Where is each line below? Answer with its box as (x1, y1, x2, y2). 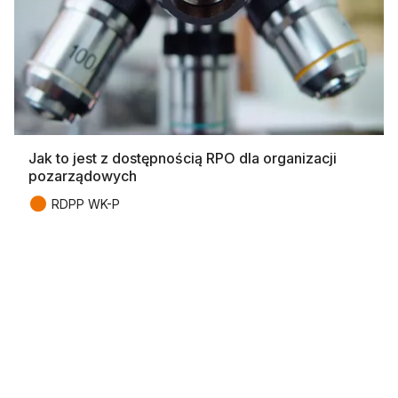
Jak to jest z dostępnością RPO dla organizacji (28, 149, 337, 168)
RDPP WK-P (52, 196, 120, 212)
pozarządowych (28, 167, 137, 186)
